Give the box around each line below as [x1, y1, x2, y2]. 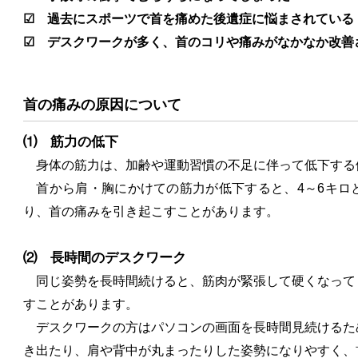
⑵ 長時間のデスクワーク [23, 250, 186, 266]
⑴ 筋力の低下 [23, 134, 118, 150]
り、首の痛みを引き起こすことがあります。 [23, 205, 279, 219]
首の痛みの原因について [23, 97, 181, 113]
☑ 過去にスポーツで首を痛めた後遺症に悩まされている [23, 12, 354, 26]
